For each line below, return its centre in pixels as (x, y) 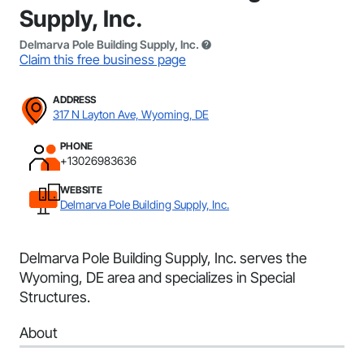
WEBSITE (81, 190)
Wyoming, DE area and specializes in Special (157, 277)
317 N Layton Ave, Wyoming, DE (131, 114)
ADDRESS (74, 100)
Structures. (55, 297)
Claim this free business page (103, 59)
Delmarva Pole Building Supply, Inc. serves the (163, 258)
